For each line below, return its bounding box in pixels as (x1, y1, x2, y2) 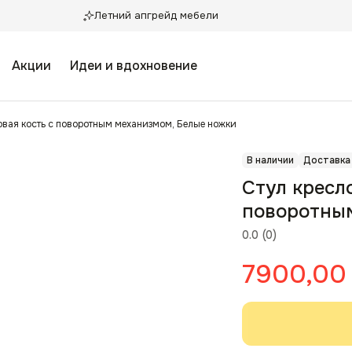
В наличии (247, 154, 294, 167)
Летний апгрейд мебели (94, 9, 218, 22)
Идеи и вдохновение (70, 57, 197, 74)
